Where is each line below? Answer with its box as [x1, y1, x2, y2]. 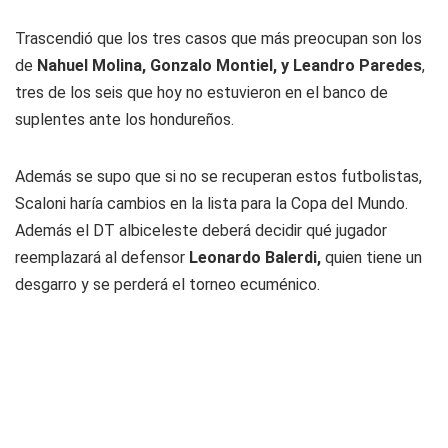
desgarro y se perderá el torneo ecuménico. [15, 275, 320, 294]
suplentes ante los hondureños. [15, 110, 234, 129]
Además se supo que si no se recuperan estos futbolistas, [15, 167, 422, 186]
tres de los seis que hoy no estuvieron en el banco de [15, 83, 388, 102]
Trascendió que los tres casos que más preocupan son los [15, 29, 422, 48]
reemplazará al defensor [15, 248, 189, 267]
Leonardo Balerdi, [189, 248, 321, 267]
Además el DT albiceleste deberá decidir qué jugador [15, 221, 387, 240]
